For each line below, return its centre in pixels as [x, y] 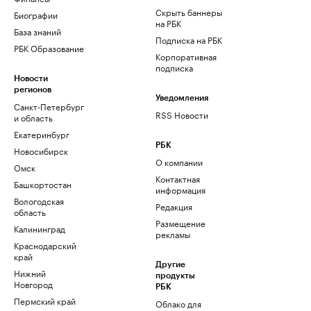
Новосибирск [41, 150]
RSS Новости [182, 114]
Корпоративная [186, 56]
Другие [170, 264]
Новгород [33, 284]
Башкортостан [43, 184]
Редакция [174, 206]
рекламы [173, 234]
